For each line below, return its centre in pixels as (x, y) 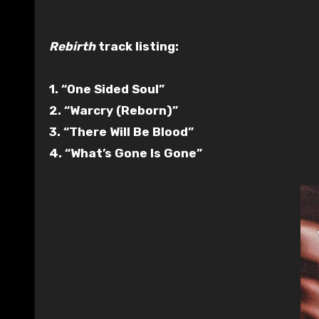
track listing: (137, 46)
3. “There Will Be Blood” (121, 131)
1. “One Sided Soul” (107, 89)
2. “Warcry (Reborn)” (114, 110)
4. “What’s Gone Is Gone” (126, 153)
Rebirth (72, 46)
